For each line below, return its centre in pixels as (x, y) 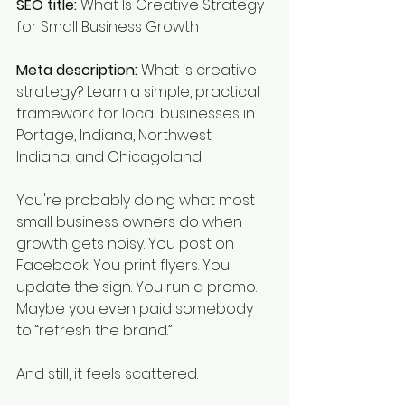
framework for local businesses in (137, 113)
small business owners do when (131, 222)
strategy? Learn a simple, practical (140, 92)
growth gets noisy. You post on (127, 244)
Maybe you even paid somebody (137, 309)
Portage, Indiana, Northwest (116, 135)
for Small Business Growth (108, 27)
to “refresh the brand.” (94, 330)
